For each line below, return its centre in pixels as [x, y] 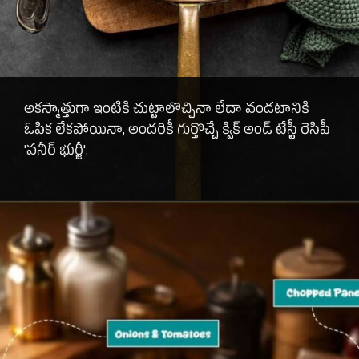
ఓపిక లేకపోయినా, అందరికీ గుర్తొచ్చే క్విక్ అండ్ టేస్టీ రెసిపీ [177, 132]
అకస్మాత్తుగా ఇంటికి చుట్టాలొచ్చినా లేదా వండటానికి [167, 111]
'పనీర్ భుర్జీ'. [56, 153]
